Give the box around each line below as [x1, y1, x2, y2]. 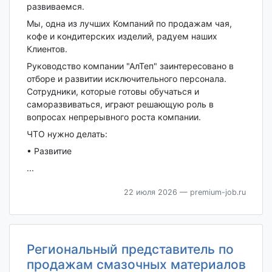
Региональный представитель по [26, 241, 234, 257]
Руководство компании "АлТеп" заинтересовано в [26, 60, 234, 71]
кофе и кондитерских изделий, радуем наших [26, 30, 217, 41]
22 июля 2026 [123, 187, 177, 197]
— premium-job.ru [177, 187, 246, 197]
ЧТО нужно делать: [26, 128, 107, 139]
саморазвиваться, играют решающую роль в [26, 98, 214, 109]
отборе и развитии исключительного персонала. [26, 73, 226, 84]
